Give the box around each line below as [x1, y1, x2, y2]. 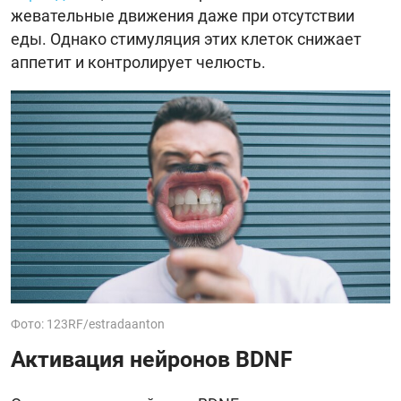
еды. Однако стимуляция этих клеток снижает [11, 29, 362, 48]
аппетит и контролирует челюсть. [11, 52, 266, 72]
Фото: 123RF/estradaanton [11, 317, 165, 332]
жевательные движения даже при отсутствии [11, 5, 354, 25]
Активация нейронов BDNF [11, 346, 293, 373]
